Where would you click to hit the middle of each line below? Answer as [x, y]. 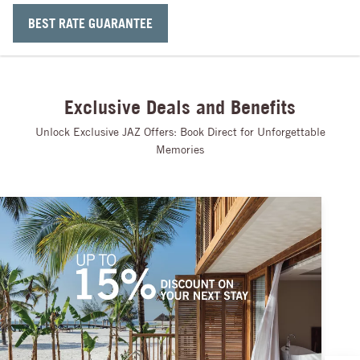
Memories [180, 150]
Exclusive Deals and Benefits [180, 107]
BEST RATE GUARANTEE [90, 23]
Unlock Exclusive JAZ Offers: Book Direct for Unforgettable [180, 132]
